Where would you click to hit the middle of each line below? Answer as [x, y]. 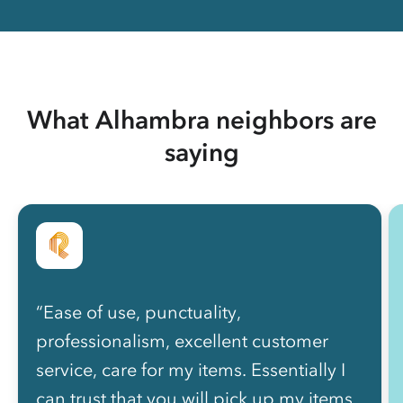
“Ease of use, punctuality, [139, 312]
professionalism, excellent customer [182, 340]
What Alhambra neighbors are [201, 119]
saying [201, 152]
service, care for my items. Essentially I [191, 369]
